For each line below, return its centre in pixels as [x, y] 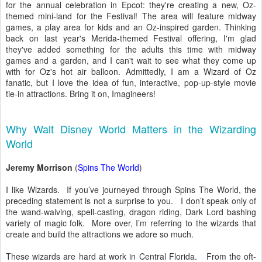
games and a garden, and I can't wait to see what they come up [131, 60]
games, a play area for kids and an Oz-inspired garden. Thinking [131, 27]
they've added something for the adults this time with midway [131, 49]
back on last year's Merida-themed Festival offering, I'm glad [131, 38]
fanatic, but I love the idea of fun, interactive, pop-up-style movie [131, 82]
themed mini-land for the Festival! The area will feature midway [131, 16]
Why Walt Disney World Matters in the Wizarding [131, 129]
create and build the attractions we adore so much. [102, 234]
